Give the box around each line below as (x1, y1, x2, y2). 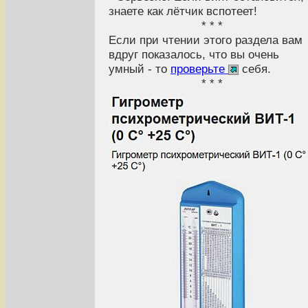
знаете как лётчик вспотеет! (109, 3, 257, 18)
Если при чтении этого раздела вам (109, 32, 302, 47)
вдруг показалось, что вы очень (109, 47, 279, 61)
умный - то (109, 61, 170, 76)
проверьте (170, 61, 228, 76)
